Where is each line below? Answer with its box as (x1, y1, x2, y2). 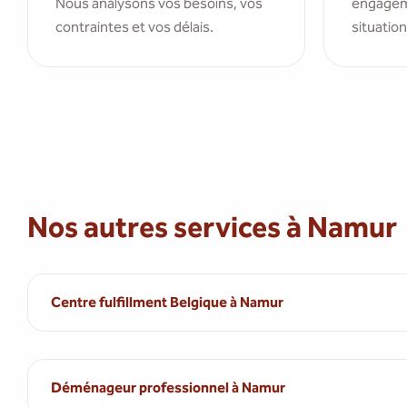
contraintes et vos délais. (55, 18, 213, 35)
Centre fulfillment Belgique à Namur (51, 293, 283, 311)
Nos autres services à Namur (27, 210, 397, 244)
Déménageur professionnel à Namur (51, 379, 285, 396)
